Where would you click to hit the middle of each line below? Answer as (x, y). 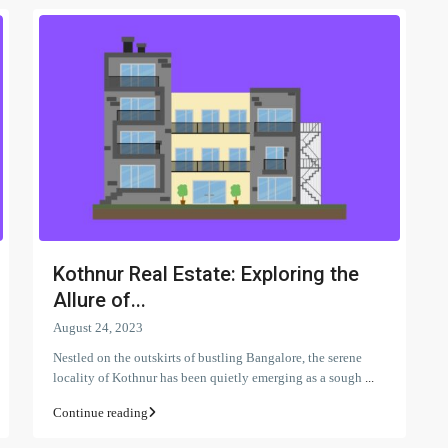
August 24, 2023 (98, 327)
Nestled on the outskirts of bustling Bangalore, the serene (207, 357)
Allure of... (99, 299)
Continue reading (100, 412)
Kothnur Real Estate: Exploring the (206, 273)
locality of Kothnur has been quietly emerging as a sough (209, 377)
